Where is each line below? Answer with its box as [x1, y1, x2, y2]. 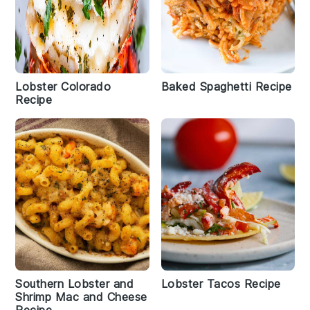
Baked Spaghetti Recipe [161, 80, 292, 93]
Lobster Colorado [15, 80, 111, 93]
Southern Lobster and [15, 277, 134, 291]
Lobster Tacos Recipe [161, 277, 281, 291]
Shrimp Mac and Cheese [15, 290, 147, 304]
